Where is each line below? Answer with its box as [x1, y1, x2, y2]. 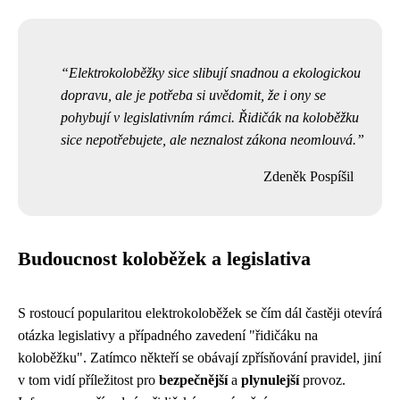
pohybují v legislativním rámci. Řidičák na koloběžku [61, 110, 359, 125]
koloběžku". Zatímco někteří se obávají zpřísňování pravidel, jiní [18, 350, 381, 365]
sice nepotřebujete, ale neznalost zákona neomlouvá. [61, 132, 356, 147]
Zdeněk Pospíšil [263, 169, 354, 184]
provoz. [299, 372, 346, 387]
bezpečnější [159, 372, 228, 387]
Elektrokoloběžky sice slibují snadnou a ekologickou [69, 65, 361, 80]
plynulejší [241, 372, 299, 387]
